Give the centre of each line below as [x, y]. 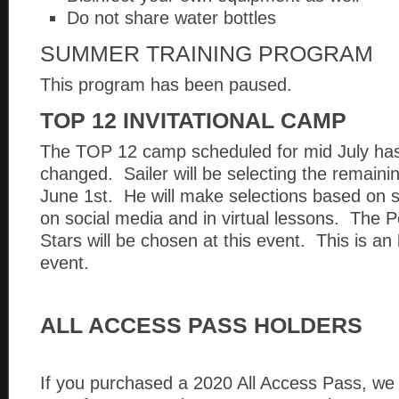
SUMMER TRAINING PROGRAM [207, 54]
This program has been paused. [166, 85]
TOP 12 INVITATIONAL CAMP [193, 121]
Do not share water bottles [171, 18]
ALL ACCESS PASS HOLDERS [201, 326]
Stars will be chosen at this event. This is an [219, 240]
